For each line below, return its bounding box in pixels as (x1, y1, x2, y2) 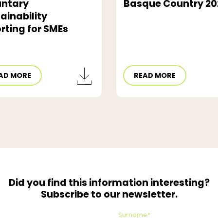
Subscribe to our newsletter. (40, 188, 178, 201)
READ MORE (134, 71, 176, 81)
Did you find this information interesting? (8, 176, 210, 190)
